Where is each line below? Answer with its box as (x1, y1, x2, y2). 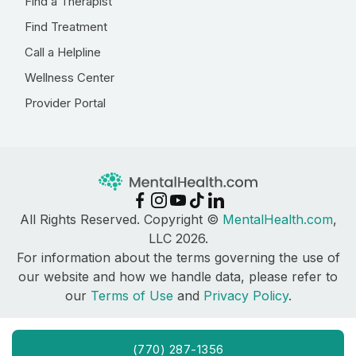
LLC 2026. (148, 230, 208, 247)
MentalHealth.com (222, 211, 333, 228)
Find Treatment (25, 19, 107, 34)
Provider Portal (25, 95, 106, 110)
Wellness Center (25, 70, 114, 85)
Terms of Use (90, 288, 173, 304)
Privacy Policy (203, 288, 288, 304)
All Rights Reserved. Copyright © (19, 211, 222, 228)
